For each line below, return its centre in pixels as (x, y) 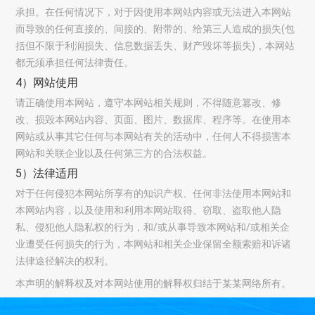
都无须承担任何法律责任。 (75, 63)
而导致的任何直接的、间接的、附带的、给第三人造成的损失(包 (155, 29)
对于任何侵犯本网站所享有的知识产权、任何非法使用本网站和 (154, 193)
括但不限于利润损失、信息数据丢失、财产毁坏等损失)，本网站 (155, 46)
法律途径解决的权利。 (65, 261)
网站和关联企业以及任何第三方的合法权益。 (114, 153)
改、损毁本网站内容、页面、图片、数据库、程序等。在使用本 (154, 120)
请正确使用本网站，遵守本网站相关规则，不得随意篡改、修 (149, 103)
